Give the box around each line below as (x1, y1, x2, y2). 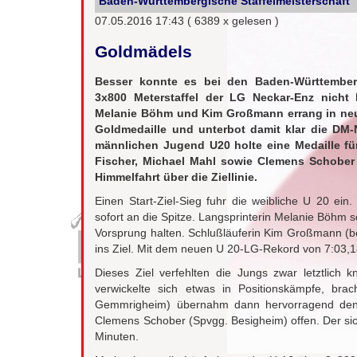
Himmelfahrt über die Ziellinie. (95, 170, 258, 183)
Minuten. (95, 329, 139, 343)
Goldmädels (95, 41, 193, 61)
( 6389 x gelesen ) (187, 14, 280, 27)
